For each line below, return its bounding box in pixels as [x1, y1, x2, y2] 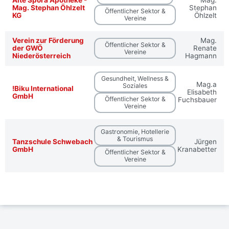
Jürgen [194, 138, 217, 146]
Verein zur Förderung [12, 36, 84, 45]
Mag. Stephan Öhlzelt [12, 4, 85, 12]
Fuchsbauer [178, 96, 217, 104]
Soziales [123, 81, 148, 89]
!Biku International [12, 84, 74, 93]
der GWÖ [12, 44, 43, 53]
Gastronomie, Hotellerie [101, 127, 170, 135]
